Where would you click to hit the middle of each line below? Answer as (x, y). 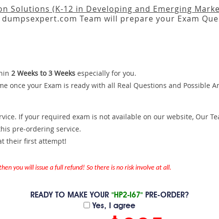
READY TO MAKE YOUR (71, 196)
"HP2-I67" (127, 196)
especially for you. (106, 73)
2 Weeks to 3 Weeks (43, 73)
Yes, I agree (113, 206)
